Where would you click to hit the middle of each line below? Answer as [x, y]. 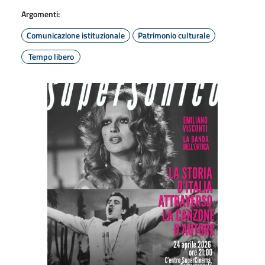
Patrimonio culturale [174, 35]
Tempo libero [51, 56]
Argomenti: [41, 14]
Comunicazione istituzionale [76, 35]
